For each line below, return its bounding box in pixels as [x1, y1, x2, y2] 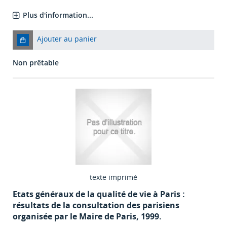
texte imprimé [90, 172, 137, 182]
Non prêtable [13, 58, 59, 68]
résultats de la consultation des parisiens [13, 200, 179, 211]
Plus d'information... [23, 10, 93, 20]
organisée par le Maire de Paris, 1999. [13, 211, 162, 222]
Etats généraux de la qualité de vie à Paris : [13, 188, 185, 200]
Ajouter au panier [37, 34, 97, 44]
